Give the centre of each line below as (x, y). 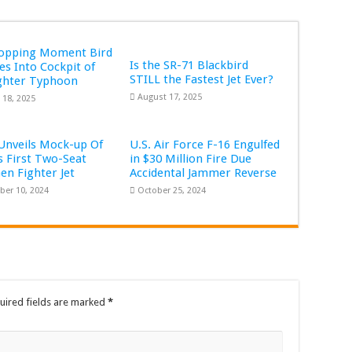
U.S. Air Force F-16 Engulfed (205, 145)
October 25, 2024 (172, 191)
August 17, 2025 (170, 97)
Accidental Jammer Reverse (203, 173)
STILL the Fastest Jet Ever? (202, 80)
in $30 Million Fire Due (191, 159)
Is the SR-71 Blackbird (189, 66)
